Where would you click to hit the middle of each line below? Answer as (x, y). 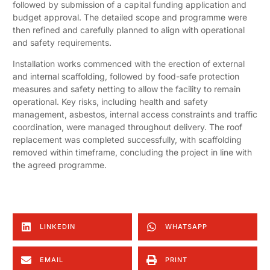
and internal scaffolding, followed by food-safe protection (126, 77)
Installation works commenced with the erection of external (129, 64)
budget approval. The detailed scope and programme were (130, 17)
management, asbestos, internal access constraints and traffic (135, 115)
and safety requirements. (62, 42)
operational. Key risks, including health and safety (110, 102)
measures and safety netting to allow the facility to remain (127, 89)
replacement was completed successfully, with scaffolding (127, 140)
